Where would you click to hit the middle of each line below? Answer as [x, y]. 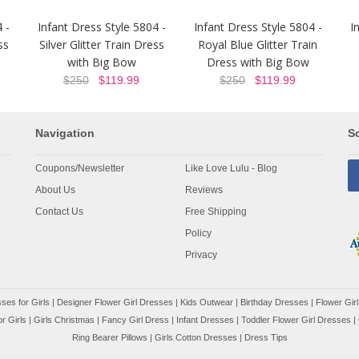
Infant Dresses [205, 320]
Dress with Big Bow [258, 62]
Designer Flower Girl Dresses [115, 302]
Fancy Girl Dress [135, 320]
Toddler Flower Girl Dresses [296, 320]
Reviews [204, 190]
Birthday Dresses [274, 302]
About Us [55, 190]
